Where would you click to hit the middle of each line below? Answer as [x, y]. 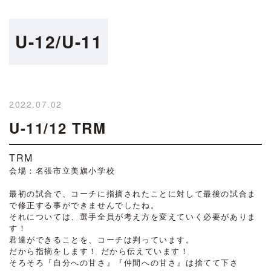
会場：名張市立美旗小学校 [62, 170]
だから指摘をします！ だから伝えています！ [99, 251]
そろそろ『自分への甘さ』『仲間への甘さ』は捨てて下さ [124, 262]
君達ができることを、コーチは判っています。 [102, 239]
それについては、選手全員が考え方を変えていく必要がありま [133, 216]
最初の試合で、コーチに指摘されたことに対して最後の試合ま [133, 193]
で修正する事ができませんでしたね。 [84, 205]
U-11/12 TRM [58, 128]
